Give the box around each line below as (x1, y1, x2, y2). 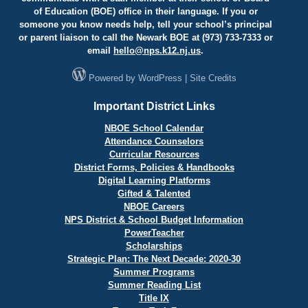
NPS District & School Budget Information (65, 214, 243, 225)
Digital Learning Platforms (98, 175, 210, 186)
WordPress (137, 72, 182, 83)
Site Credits (186, 72, 236, 83)
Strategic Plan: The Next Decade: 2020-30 (67, 253, 241, 264)
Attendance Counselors (104, 135, 203, 146)
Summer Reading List (107, 279, 201, 290)
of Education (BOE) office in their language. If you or (33, 5, 258, 16)
